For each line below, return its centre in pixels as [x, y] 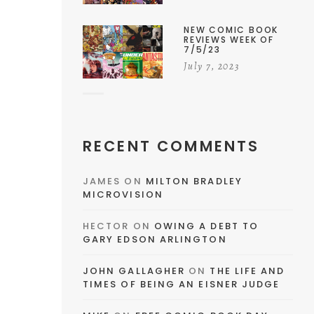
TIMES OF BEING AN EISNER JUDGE [182, 284]
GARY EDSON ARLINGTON [155, 239]
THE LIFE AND [247, 271]
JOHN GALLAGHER [134, 271]
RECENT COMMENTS [171, 146]
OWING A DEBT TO [206, 226]
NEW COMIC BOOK [231, 29]
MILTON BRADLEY [194, 181]
